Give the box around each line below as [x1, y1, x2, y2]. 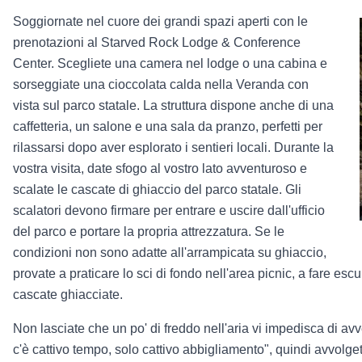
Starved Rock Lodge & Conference [101, 35, 301, 49]
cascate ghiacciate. [13, 287, 123, 301]
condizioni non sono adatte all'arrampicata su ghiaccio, [13, 245, 326, 259]
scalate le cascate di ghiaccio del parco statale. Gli [13, 182, 301, 196]
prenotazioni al [13, 35, 98, 49]
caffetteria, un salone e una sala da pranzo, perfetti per [13, 119, 322, 133]
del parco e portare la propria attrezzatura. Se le [13, 224, 284, 238]
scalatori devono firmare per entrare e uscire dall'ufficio [13, 203, 325, 217]
